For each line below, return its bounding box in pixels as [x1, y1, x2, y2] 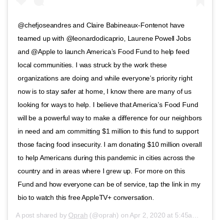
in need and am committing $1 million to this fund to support [18, 127, 199, 136]
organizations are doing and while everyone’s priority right [18, 74, 192, 82]
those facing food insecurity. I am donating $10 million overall [18, 140, 202, 149]
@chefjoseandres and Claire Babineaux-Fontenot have [18, 21, 185, 29]
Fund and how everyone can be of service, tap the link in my [18, 180, 200, 189]
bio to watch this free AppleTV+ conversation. [18, 193, 154, 202]
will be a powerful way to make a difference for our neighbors [18, 114, 202, 122]
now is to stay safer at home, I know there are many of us [18, 87, 192, 96]
